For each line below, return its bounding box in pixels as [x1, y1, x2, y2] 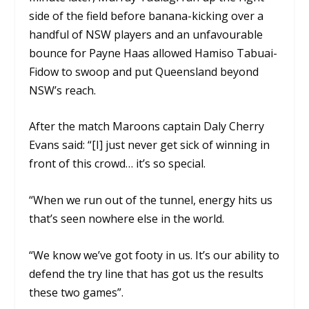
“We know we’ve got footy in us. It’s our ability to [29, 247, 280, 263]
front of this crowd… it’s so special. [29, 156, 206, 172]
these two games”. [29, 284, 124, 300]
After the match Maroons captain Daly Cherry [29, 119, 265, 134]
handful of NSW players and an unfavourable [29, 26, 263, 42]
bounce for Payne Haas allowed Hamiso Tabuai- [29, 45, 278, 61]
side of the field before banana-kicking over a [29, 8, 264, 23]
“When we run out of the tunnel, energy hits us [29, 192, 273, 208]
